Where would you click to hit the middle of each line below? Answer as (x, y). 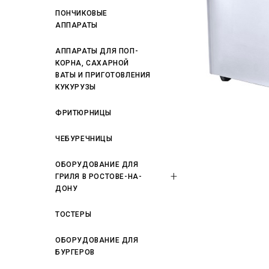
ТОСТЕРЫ (74, 214)
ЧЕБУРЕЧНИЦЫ (84, 139)
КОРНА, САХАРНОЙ (92, 63)
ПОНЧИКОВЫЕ (81, 13)
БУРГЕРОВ (75, 252)
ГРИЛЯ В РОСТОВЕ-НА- (99, 177)
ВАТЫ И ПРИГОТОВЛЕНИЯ (103, 75)
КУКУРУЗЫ (76, 87)
